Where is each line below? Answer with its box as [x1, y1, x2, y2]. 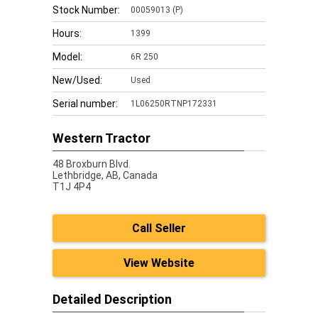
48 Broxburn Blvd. [53, 158, 131, 170]
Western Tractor [53, 131, 150, 146]
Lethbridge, [53, 170, 106, 181]
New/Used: [53, 75, 102, 86]
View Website [124, 256, 194, 270]
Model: [53, 51, 82, 62]
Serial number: [53, 98, 118, 109]
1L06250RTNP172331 [131, 99, 217, 109]
